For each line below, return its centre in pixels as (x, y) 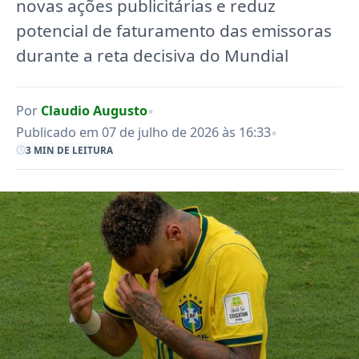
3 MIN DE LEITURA (69, 150)
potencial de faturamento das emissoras (174, 30)
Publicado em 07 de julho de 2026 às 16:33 (143, 133)
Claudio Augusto (94, 110)
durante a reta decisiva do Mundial (152, 55)
